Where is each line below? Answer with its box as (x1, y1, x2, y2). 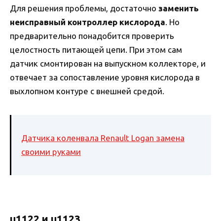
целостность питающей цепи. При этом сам (10, 45, 182, 55)
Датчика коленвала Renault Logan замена (21, 133, 184, 143)
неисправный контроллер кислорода (10, 17, 165, 27)
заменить (158, 3, 199, 13)
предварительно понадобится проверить (10, 31, 174, 41)
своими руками (21, 147, 81, 156)
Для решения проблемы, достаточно (10, 3, 158, 13)
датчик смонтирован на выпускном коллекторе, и (10, 59, 206, 69)
